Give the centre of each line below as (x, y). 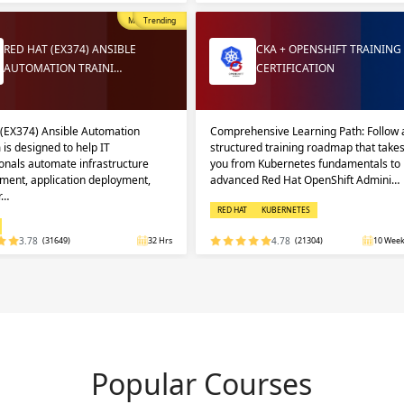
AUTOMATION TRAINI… (63, 68)
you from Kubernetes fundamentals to (305, 164)
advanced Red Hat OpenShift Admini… (304, 180)
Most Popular (151, 21)
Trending (159, 21)
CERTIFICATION (295, 68)
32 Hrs (160, 240)
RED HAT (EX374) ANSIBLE (70, 49)
